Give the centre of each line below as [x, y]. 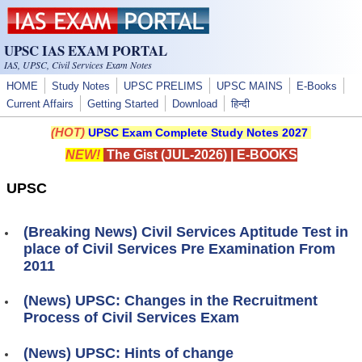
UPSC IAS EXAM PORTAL [86, 51]
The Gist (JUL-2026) [165, 155]
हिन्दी [240, 104]
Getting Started [123, 104]
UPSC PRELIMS [163, 86]
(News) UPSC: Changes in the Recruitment [170, 301]
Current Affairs [40, 104]
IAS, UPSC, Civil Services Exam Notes [78, 65]
